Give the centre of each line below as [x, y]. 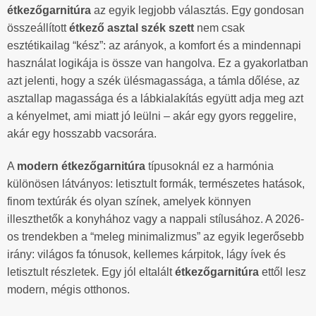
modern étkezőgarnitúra [81, 166]
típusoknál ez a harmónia [209, 166]
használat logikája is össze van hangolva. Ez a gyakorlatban [158, 63]
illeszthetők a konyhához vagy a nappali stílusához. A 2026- [156, 219]
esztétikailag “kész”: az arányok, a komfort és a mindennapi [154, 46]
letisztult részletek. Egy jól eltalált [91, 272]
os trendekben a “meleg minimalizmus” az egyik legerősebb [156, 237]
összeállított [38, 28]
